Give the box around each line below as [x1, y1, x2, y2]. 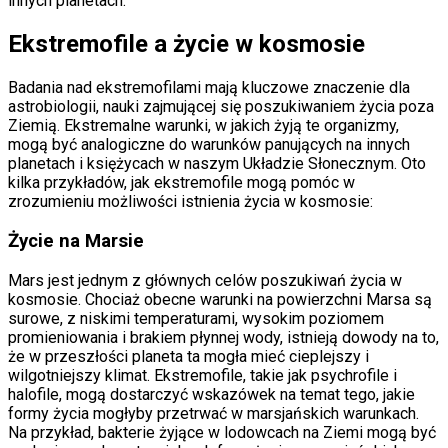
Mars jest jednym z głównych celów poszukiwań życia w [8, 270, 402, 290]
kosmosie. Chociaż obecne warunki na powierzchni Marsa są [8, 289, 432, 309]
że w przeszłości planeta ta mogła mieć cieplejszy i [8, 346, 369, 366]
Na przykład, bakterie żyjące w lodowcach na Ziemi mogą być [8, 422, 436, 442]
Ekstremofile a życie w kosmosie [8, 30, 365, 59]
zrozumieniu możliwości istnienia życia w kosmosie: [8, 192, 373, 212]
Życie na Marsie [8, 229, 144, 252]
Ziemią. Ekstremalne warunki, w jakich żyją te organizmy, [8, 116, 399, 136]
